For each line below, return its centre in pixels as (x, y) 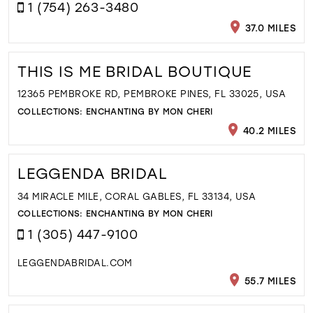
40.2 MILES (268, 130)
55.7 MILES (269, 280)
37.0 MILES (269, 28)
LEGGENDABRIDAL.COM (75, 262)
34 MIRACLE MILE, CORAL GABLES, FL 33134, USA (137, 196)
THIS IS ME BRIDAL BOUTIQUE (134, 71)
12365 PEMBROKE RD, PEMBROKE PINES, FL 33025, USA (152, 94)
